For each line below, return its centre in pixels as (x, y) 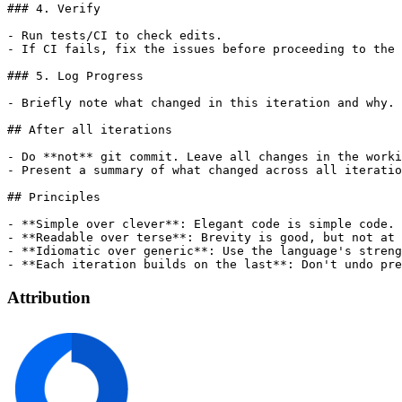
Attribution (49, 298)
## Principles (54, 197)
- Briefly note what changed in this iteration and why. (201, 103)
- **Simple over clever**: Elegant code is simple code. (201, 224)
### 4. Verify (54, 9)
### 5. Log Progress (75, 76)
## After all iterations (90, 130)
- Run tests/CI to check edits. (115, 36)
